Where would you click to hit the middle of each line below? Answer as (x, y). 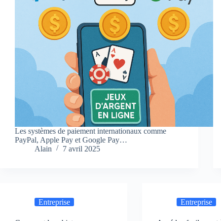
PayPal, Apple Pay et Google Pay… (71, 140)
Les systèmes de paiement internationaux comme (91, 131)
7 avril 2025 (81, 149)
